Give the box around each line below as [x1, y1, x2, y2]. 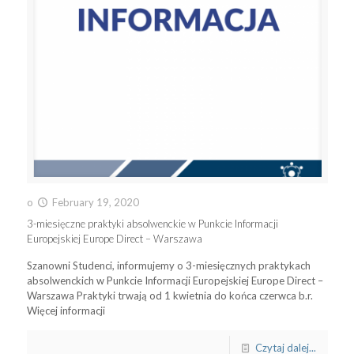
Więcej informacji [26, 304, 105, 317]
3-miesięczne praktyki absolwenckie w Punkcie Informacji [26, 217, 278, 230]
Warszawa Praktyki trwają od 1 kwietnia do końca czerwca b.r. [26, 289, 313, 302]
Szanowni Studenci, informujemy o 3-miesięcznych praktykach [26, 259, 311, 272]
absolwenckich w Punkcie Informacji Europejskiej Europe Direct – [26, 274, 323, 287]
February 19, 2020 [51, 196, 139, 209]
